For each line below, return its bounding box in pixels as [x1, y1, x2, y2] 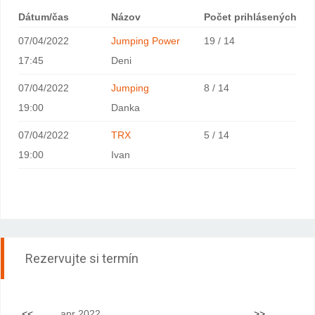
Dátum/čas [18, 11, 69, 22]
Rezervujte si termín [25, 251, 139, 266]
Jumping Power [111, 35, 180, 46]
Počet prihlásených [204, 11, 297, 22]
